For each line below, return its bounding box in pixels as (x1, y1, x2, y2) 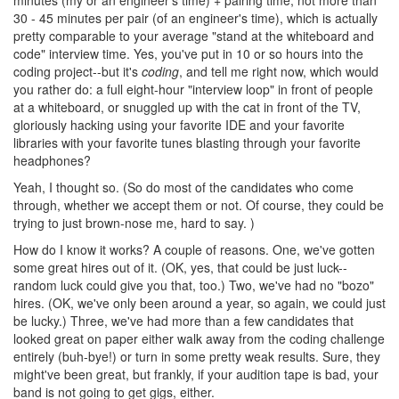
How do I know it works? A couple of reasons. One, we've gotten (13, 240, 375, 258)
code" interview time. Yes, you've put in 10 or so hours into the (13, 44, 363, 62)
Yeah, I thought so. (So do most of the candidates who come (13, 177, 354, 196)
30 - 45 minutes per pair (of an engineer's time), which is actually (13, 8, 378, 27)
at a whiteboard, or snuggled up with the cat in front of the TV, (13, 97, 361, 116)
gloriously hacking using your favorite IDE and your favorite (13, 115, 345, 134)
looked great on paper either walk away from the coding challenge (13, 329, 385, 347)
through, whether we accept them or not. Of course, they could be (13, 195, 384, 214)
